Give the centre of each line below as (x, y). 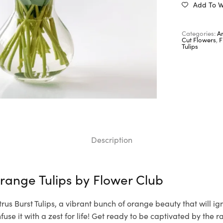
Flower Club (128, 179)
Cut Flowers (199, 39)
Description (111, 139)
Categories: (200, 33)
